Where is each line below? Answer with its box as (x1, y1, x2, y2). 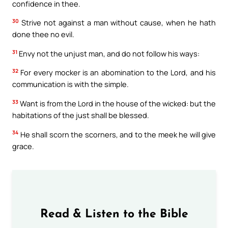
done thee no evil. (12, 29, 74, 40)
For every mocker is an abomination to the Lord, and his (18, 67, 216, 78)
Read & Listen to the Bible (40, 208, 188, 220)
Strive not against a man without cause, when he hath (19, 17, 216, 28)
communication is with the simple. (12, 79, 129, 90)
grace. (12, 140, 34, 151)
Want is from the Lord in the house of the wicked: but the (18, 98, 216, 108)
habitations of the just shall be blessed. (12, 109, 149, 120)
